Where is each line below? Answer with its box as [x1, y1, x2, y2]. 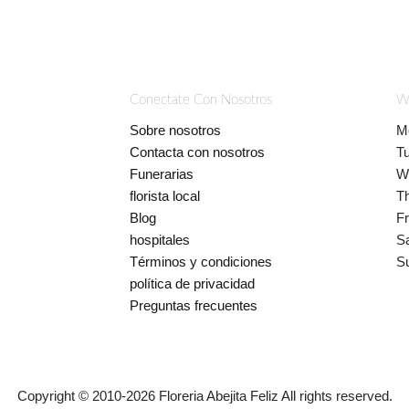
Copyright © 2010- [16, 387, 126, 404]
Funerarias [129, 165, 194, 182]
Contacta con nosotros [129, 143, 265, 160]
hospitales [129, 231, 190, 247]
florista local [129, 187, 200, 204]
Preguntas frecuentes [129, 297, 257, 313]
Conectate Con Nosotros [129, 93, 272, 108]
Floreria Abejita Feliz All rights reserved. [154, 387, 393, 404]
